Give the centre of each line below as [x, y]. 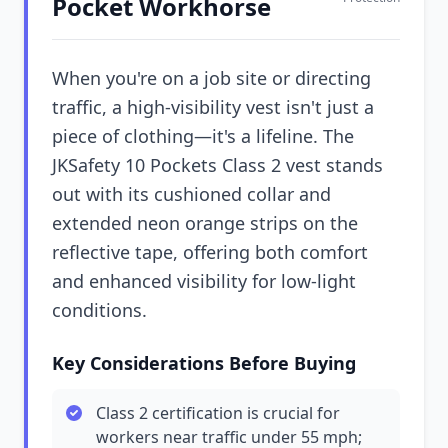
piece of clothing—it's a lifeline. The [203, 136]
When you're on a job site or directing [211, 78]
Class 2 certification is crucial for [218, 413]
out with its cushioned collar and [191, 194]
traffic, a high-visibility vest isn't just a [213, 107]
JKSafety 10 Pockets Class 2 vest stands [217, 165]
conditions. [99, 310]
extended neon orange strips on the [205, 223]
